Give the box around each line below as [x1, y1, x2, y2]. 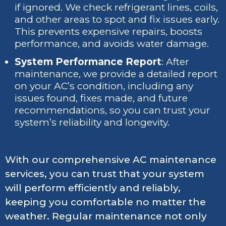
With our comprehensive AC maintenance [5, 154, 216, 166]
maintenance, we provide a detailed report [15, 68, 218, 80]
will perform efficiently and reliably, [5, 182, 181, 194]
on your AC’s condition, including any [15, 80, 194, 92]
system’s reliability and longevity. [15, 117, 170, 129]
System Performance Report [15, 56, 162, 68]
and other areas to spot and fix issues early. [15, 14, 220, 26]
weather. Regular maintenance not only [5, 210, 207, 222]
